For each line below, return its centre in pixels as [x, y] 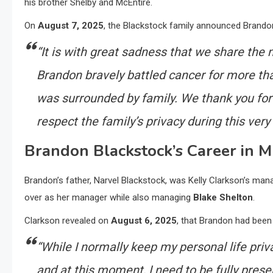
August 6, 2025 [144, 221]
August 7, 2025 [71, 26]
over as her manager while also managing [109, 198]
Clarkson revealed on [68, 221]
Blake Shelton [223, 198]
